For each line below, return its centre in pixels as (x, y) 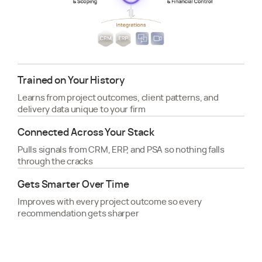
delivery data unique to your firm (82, 109)
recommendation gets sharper (78, 213)
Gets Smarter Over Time (73, 184)
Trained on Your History (71, 80)
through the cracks (55, 161)
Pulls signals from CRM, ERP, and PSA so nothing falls (121, 150)
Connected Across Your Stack (86, 132)
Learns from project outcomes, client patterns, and (118, 98)
